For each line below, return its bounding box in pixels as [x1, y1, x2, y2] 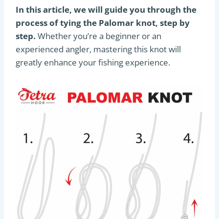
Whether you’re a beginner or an [38, 30, 161, 42]
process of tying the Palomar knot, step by [16, 17, 190, 28]
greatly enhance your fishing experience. [16, 57, 170, 68]
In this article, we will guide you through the [16, 4, 197, 15]
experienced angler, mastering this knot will [16, 44, 181, 55]
